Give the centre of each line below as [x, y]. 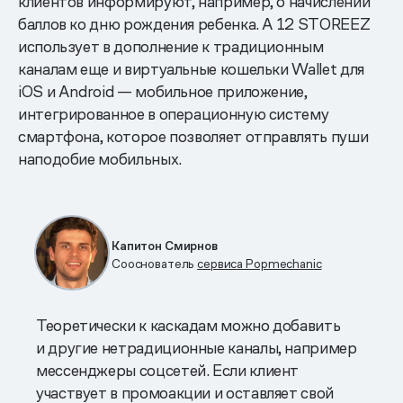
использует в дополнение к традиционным [171, 46]
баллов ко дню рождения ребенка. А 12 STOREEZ [194, 23]
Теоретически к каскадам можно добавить [188, 325]
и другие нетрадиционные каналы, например [197, 347]
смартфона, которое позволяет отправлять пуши [193, 136]
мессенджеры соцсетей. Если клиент [168, 370]
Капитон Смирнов [165, 245]
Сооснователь [155, 263]
